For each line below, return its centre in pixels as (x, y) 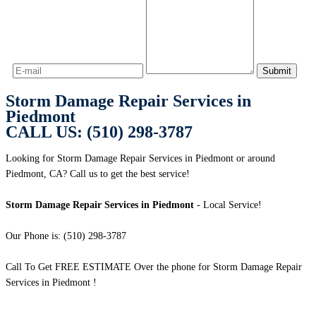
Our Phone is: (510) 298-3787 (66, 236)
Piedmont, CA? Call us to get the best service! (98, 174)
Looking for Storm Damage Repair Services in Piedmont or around (140, 159)
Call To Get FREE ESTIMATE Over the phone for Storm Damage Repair (154, 267)
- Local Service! (228, 205)
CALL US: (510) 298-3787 (99, 132)
